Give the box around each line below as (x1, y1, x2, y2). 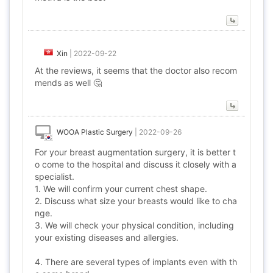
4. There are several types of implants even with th (35, 257, 237, 267)
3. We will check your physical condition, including (35, 220, 234, 230)
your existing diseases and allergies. (35, 232, 179, 243)
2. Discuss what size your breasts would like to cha (35, 196, 237, 206)
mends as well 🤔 (35, 77, 102, 88)
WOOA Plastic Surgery (57, 127, 133, 136)
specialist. (35, 171, 74, 182)
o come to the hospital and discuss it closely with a (35, 159, 236, 169)
